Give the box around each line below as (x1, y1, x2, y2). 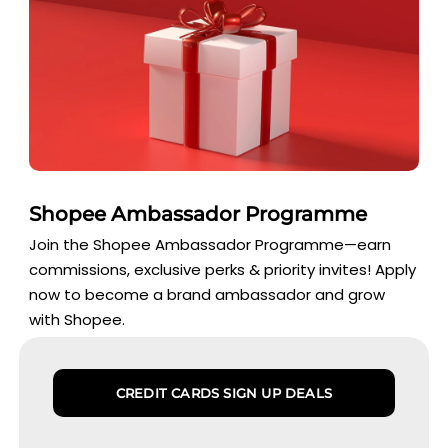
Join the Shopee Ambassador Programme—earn (29, 233, 392, 255)
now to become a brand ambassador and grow (29, 283, 386, 305)
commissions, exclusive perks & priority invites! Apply (29, 258, 417, 280)
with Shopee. (29, 308, 126, 330)
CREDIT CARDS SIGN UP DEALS (115, 384, 333, 401)
